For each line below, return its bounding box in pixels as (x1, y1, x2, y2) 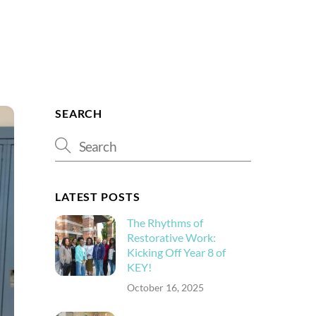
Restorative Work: (126, 230, 216, 244)
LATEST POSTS (54, 189, 141, 203)
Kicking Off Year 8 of (126, 245, 226, 259)
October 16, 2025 (126, 281, 204, 294)
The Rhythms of (126, 215, 203, 229)
